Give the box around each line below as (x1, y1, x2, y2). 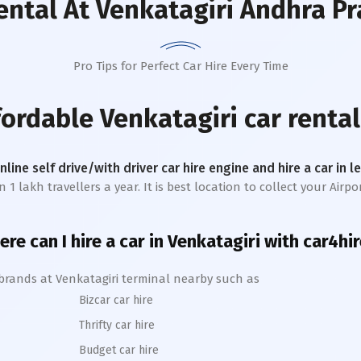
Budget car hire (79, 343, 159, 357)
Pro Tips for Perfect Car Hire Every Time (73, 59, 288, 73)
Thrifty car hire (79, 318, 155, 332)
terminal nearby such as (118, 272, 259, 286)
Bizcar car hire (79, 293, 153, 307)
